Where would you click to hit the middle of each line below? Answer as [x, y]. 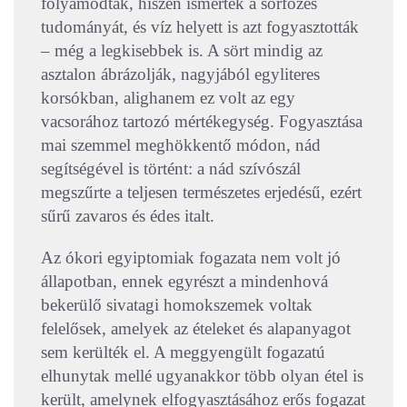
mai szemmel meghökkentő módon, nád [181, 145]
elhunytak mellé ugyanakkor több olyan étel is [202, 376]
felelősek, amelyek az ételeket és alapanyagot [196, 329]
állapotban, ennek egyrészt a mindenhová [184, 282]
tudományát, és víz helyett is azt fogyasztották [200, 27]
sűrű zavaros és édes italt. [128, 216]
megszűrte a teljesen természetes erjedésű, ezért [201, 193]
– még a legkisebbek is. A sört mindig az [182, 51]
